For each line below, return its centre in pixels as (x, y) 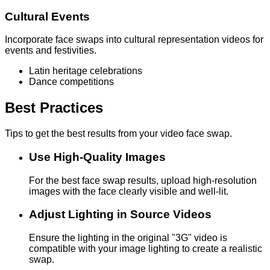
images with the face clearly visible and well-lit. (129, 191)
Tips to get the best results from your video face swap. (118, 134)
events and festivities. (51, 51)
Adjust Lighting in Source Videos (120, 215)
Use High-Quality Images (97, 157)
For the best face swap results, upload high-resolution (143, 180)
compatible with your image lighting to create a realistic (146, 249)
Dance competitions (71, 82)
